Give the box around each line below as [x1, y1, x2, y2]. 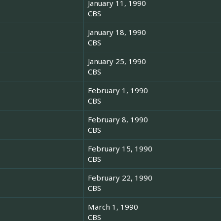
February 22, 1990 [88, 173, 152, 183]
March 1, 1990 [88, 202, 138, 212]
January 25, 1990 [88, 56, 146, 67]
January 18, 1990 [88, 27, 146, 37]
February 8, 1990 [88, 114, 148, 125]
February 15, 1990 [88, 144, 152, 154]
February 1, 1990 [88, 85, 148, 96]
